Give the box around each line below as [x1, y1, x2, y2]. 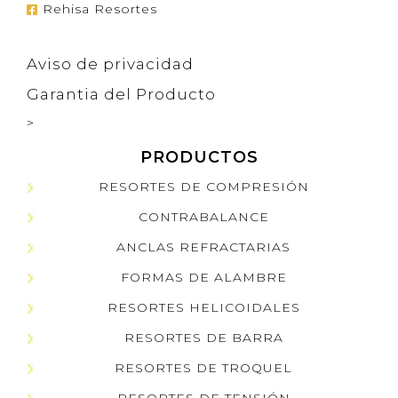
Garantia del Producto [27, 85, 216, 103]
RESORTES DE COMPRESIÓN [98, 179, 309, 195]
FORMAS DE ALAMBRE [120, 269, 287, 285]
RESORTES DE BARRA [123, 330, 283, 346]
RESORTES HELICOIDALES [107, 299, 300, 315]
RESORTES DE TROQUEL [115, 360, 292, 376]
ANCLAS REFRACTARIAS [116, 239, 291, 255]
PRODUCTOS [139, 147, 259, 167]
